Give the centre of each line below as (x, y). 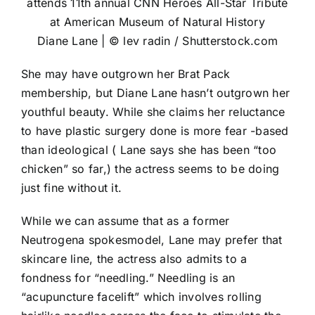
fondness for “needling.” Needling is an (128, 278)
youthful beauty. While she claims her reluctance (153, 112)
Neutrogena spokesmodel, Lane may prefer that (152, 240)
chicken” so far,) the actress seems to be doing (150, 169)
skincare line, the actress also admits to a (134, 259)
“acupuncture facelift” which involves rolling (141, 297)
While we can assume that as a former (126, 221)
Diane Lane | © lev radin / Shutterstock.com (157, 41)
